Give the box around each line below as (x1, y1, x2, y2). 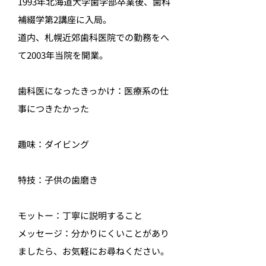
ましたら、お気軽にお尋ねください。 (18, 245, 169, 257)
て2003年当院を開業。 (18, 49, 108, 61)
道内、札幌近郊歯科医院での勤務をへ (18, 31, 169, 43)
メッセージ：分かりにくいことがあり (18, 227, 169, 239)
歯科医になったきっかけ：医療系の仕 (18, 84, 169, 97)
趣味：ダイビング (18, 138, 89, 150)
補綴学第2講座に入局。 (18, 13, 112, 26)
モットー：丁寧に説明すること (18, 209, 142, 221)
